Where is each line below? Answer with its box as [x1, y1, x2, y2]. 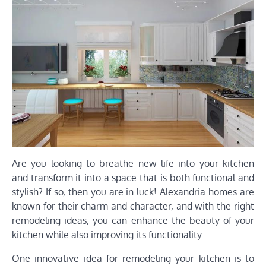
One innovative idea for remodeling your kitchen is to [12, 252, 254, 265]
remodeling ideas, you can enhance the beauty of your [12, 214, 254, 227]
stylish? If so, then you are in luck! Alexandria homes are [12, 186, 254, 198]
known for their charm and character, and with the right [12, 200, 254, 213]
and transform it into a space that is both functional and [12, 172, 254, 184]
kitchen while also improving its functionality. [12, 229, 204, 241]
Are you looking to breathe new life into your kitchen [12, 157, 254, 170]
